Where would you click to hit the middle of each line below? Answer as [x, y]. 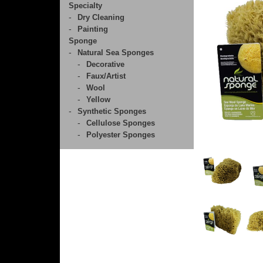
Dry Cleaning [101, 18]
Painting [93, 29]
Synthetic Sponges [112, 112]
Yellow [98, 100]
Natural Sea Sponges [116, 53]
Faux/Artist [106, 76]
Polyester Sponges [121, 135]
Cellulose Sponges [121, 123]
